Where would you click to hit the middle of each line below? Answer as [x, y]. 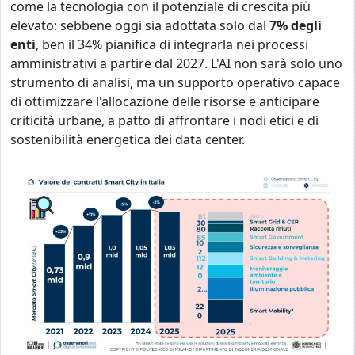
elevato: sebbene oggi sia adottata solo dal [140, 25]
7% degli [296, 25]
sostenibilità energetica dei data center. [128, 139]
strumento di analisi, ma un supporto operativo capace [175, 82]
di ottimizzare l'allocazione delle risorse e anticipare [165, 101]
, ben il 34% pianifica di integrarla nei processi [172, 44]
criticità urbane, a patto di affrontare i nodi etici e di [164, 120]
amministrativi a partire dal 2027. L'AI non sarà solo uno [176, 63]
